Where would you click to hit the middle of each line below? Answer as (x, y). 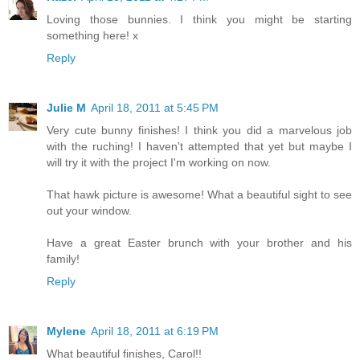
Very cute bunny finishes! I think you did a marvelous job (199, 130)
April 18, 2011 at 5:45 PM (155, 107)
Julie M (66, 107)
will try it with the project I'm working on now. (159, 162)
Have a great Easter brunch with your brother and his (199, 242)
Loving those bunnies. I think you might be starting (199, 19)
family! (63, 258)
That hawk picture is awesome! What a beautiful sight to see (199, 194)
